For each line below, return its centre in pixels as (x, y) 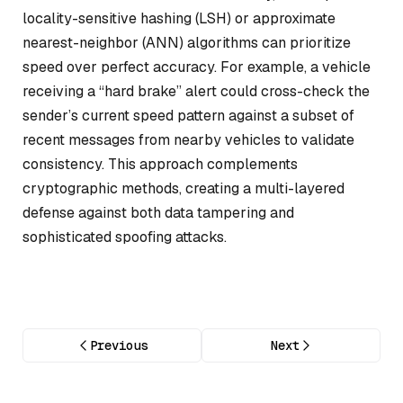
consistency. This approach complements (160, 164)
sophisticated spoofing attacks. (125, 237)
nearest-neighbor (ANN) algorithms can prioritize (187, 42)
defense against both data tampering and (158, 212)
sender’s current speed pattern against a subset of (188, 115)
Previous (118, 346)
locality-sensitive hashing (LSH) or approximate (179, 18)
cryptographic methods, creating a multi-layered (184, 188)
